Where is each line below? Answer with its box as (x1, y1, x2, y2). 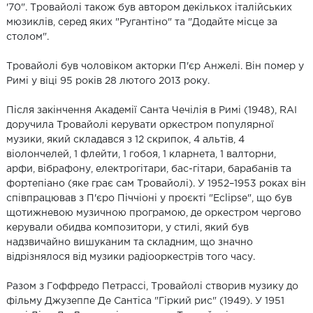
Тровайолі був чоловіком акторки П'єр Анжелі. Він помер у (6, 61, 304, 71)
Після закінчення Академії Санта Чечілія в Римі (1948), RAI (6, 105, 297, 115)
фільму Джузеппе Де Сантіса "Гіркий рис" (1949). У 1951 (6, 296, 284, 305)
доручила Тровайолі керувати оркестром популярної (6, 120, 274, 129)
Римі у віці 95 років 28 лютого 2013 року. (6, 76, 210, 85)
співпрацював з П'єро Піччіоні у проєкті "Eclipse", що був (6, 194, 292, 203)
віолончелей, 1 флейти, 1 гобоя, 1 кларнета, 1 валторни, (6, 150, 276, 159)
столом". (6, 32, 49, 41)
